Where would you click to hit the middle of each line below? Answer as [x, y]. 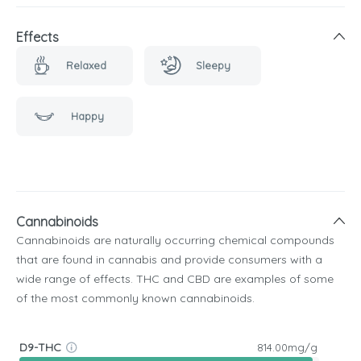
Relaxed [86, 66]
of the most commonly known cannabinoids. [135, 298]
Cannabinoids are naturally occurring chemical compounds [175, 240]
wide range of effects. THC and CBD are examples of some [175, 278]
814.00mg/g [287, 348]
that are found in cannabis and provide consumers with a [169, 259]
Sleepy [213, 66]
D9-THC [40, 348]
